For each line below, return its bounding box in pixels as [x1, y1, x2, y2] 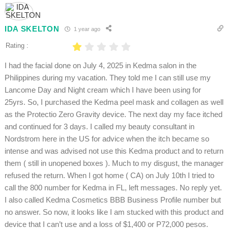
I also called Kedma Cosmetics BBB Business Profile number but [4, 195, 221, 205]
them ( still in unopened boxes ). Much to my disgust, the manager [4, 159, 223, 168]
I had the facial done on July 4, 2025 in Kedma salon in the [4, 61, 196, 70]
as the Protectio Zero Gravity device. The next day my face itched [4, 110, 222, 119]
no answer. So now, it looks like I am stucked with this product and [4, 208, 223, 217]
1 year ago [72, 25, 100, 32]
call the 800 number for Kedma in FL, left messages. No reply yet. [4, 183, 222, 192]
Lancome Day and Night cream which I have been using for [4, 85, 201, 95]
